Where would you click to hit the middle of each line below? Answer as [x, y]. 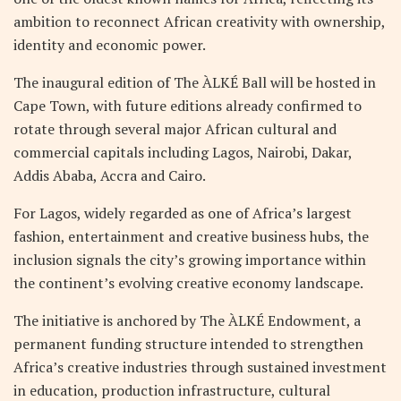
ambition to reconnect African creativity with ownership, [199, 21]
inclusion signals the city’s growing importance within [190, 259]
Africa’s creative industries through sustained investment [200, 367]
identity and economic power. [110, 44]
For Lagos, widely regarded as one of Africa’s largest [183, 213]
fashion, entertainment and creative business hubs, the [191, 236]
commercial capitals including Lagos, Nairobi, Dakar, [183, 152]
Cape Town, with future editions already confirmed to [188, 105]
